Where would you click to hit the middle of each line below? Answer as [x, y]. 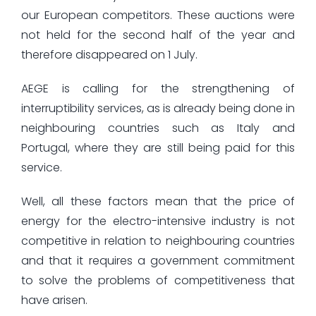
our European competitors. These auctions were [158, 15]
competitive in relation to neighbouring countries [158, 241]
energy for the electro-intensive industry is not [158, 221]
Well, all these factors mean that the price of [158, 201]
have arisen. [54, 300]
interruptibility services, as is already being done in [158, 108]
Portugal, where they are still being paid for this [158, 147]
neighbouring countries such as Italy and [158, 128]
